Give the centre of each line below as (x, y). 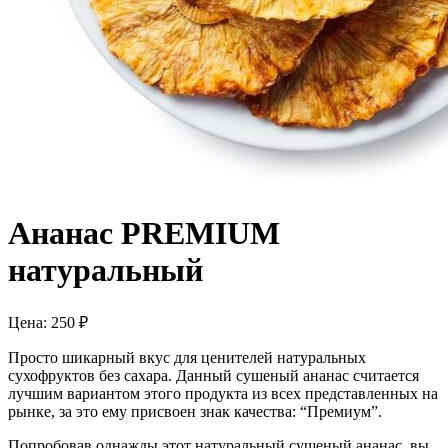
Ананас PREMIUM (144, 233)
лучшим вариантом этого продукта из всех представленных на (223, 393)
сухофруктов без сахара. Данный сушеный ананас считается (213, 375)
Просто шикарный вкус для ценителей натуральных (187, 357)
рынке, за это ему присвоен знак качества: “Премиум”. (195, 411)
